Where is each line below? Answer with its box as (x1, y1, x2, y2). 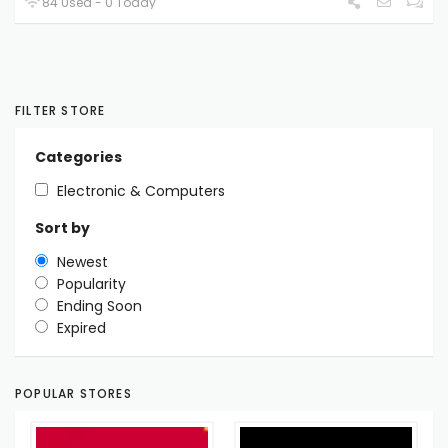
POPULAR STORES (15, 384, 132, 402)
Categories (35, 146, 122, 167)
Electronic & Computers (57, 180, 225, 201)
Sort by (35, 217, 90, 238)
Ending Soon (57, 295, 142, 316)
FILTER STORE (15, 101, 106, 119)
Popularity (57, 273, 126, 294)
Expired (57, 317, 106, 338)
